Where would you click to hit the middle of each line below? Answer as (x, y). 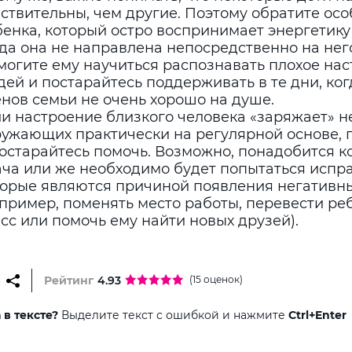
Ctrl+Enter (317, 315)
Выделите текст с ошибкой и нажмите (173, 315)
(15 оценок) (216, 279)
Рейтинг (69, 280)
